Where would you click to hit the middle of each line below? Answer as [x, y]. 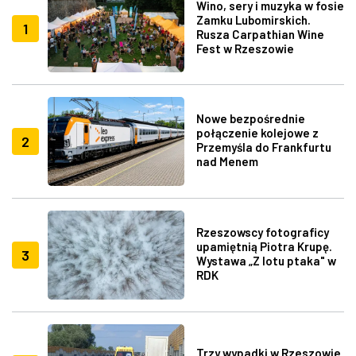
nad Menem [227, 162]
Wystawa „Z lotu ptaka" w [266, 261]
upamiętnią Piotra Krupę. [264, 247]
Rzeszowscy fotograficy [262, 232]
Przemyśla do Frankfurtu [263, 147]
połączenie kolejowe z [257, 133]
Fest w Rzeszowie [245, 48]
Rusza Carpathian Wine [260, 34]
